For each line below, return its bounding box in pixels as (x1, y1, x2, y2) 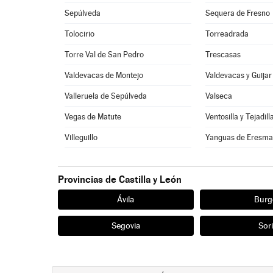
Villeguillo (65, 133, 98, 142)
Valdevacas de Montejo (65, 71, 144, 80)
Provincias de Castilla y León (57, 174, 182, 185)
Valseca (205, 91, 233, 101)
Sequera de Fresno (205, 9, 271, 18)
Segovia (111, 221, 140, 230)
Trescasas (205, 50, 241, 59)
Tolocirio (65, 29, 95, 38)
